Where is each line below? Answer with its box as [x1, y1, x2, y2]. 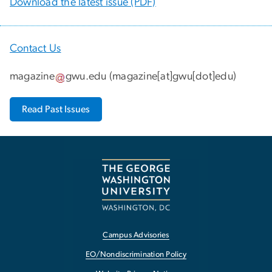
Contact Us [10, 42, 61, 54]
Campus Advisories [103, 231, 169, 240]
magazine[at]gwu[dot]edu [112, 71, 233, 83]
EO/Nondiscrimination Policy [86, 250, 186, 259]
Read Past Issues [22, 104, 90, 114]
